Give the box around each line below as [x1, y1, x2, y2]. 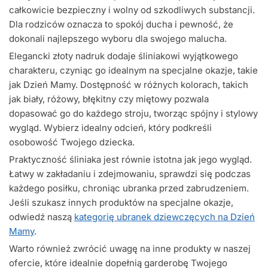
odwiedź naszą [9, 211, 74, 223]
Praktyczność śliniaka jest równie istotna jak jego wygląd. [9, 153, 252, 165]
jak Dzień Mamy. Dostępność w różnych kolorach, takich [9, 79, 248, 91]
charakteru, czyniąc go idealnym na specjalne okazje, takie [9, 65, 258, 77]
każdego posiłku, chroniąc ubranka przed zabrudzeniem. [9, 182, 249, 194]
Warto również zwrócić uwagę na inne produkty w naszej [9, 242, 251, 254]
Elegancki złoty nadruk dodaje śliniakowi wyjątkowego [9, 50, 238, 62]
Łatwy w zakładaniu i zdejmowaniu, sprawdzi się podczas [9, 167, 251, 179]
